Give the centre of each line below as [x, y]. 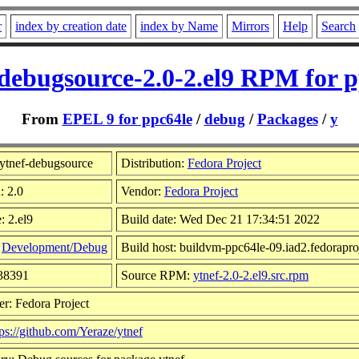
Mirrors [250, 26]
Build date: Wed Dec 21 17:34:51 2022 [220, 219]
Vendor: [143, 191]
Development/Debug [54, 247]
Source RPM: [157, 275]
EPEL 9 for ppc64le [127, 119]
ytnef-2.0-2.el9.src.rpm [251, 275]
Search [339, 26]
